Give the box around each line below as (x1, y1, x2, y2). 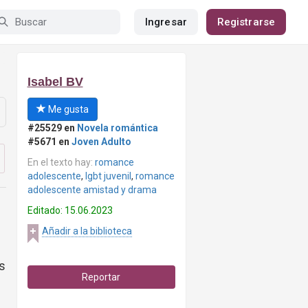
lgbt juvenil (85, 170, 131, 181)
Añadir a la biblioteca (41, 225, 132, 236)
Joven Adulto (71, 136, 131, 147)
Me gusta (45, 104, 89, 115)
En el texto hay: (27, 157, 95, 168)
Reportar (82, 272, 121, 283)
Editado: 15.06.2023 (27, 205, 113, 216)
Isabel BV (27, 75, 83, 89)
